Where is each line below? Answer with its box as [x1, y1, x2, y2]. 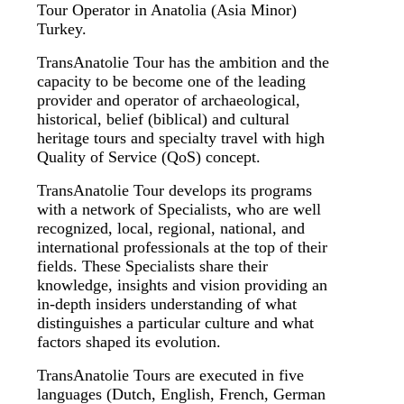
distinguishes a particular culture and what [37, 314, 314, 333]
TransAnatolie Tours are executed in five [37, 366, 304, 385]
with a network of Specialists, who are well [37, 200, 321, 219]
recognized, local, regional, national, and [37, 219, 305, 238]
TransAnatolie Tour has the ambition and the [37, 53, 329, 72]
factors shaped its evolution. [37, 333, 221, 352]
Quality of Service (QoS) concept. [37, 148, 261, 167]
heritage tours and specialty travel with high [37, 129, 325, 148]
